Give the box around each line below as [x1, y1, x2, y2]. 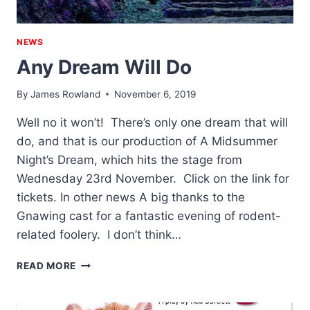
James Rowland [30, 88, 101, 100]
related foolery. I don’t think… [17, 227, 181, 241]
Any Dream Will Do [17, 55, 192, 80]
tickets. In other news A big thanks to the [17, 190, 245, 204]
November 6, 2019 [114, 88, 197, 100]
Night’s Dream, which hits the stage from [17, 152, 242, 167]
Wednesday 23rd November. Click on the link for [17, 171, 289, 185]
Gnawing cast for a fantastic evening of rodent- [17, 208, 281, 223]
